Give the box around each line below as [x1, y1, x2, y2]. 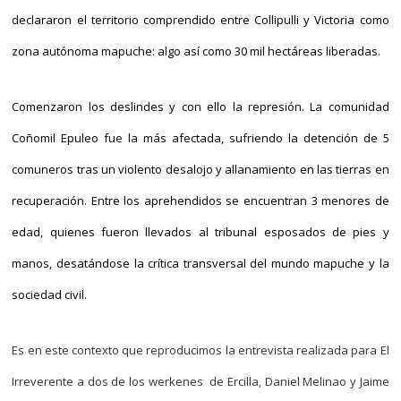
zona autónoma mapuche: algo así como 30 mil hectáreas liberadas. [12, 43, 381, 59]
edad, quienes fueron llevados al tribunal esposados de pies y [12, 224, 389, 240]
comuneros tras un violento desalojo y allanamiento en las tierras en [12, 161, 389, 177]
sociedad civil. [12, 286, 88, 303]
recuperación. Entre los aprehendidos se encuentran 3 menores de [12, 192, 389, 209]
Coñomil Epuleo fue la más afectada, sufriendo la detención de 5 [12, 130, 389, 146]
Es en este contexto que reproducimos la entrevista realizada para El [12, 342, 389, 358]
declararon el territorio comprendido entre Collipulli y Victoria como [12, 12, 389, 28]
